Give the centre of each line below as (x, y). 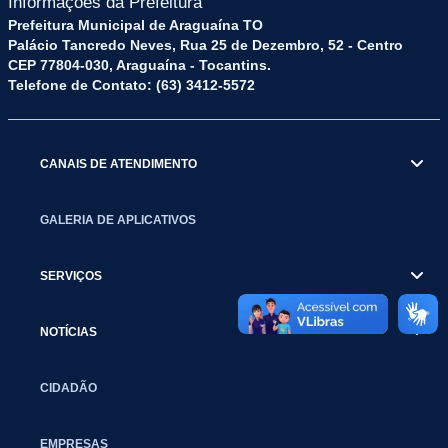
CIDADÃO (68, 387)
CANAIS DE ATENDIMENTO (118, 163)
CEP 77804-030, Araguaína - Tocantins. (139, 64)
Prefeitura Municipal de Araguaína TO (135, 24)
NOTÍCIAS (68, 331)
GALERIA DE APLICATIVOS (118, 219)
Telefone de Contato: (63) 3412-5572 (131, 84)
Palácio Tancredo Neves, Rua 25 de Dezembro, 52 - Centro (205, 44)
